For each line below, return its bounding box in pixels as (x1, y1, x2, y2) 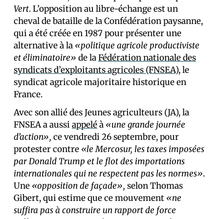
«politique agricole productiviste (75, 40, 199, 51)
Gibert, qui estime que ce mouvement (14, 193, 166, 203)
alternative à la (14, 40, 75, 51)
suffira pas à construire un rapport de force (14, 205, 176, 216)
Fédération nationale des (98, 52, 196, 63)
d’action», (14, 131, 51, 142)
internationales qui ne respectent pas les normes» (14, 168, 203, 179)
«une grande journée (106, 119, 185, 130)
